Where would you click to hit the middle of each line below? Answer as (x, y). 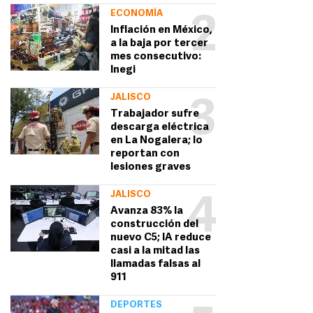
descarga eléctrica (159, 128)
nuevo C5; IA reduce (160, 238)
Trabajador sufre (154, 115)
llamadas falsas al (155, 265)
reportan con (145, 154)
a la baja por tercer (159, 44)
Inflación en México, (161, 31)
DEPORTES (136, 305)
